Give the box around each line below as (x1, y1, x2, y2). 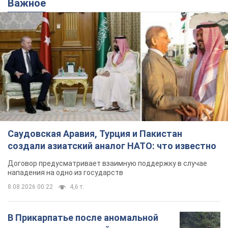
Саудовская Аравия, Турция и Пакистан (8, 128, 182, 139)
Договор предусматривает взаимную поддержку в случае (8, 159, 207, 168)
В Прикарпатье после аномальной (8, 212, 158, 223)
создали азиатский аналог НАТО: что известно (8, 140, 216, 152)
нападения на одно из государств (8, 168, 123, 177)
